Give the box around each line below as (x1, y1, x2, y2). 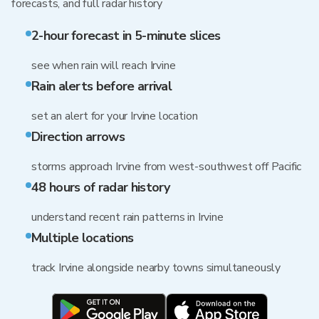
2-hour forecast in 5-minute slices (31, 27, 221, 44)
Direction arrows (31, 128, 125, 145)
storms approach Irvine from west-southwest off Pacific (31, 159, 302, 174)
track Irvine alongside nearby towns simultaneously (31, 260, 281, 276)
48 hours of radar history (31, 179, 170, 196)
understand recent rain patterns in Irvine (31, 209, 224, 225)
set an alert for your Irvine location (31, 108, 198, 124)
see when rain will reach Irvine (31, 58, 176, 73)
